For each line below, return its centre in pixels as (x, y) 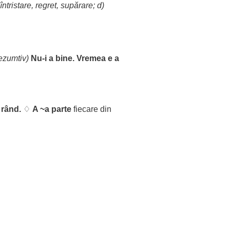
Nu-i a (43, 58)
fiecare (86, 109)
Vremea (91, 58)
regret (46, 5)
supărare (77, 5)
